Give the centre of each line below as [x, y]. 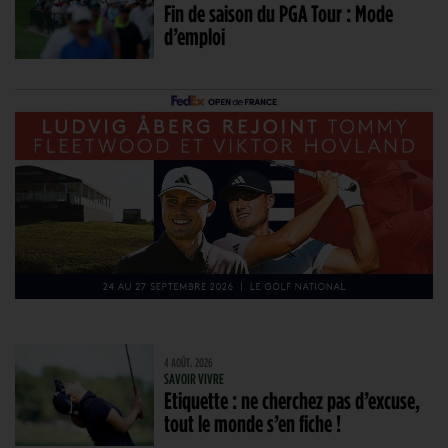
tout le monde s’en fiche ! [253, 422]
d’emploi [195, 36]
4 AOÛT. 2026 [189, 362]
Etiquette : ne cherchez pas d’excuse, [292, 399]
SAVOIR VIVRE [194, 378]
